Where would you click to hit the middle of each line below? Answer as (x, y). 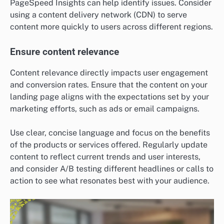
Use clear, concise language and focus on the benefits (110, 132)
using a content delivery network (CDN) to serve (98, 14)
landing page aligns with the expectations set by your (109, 96)
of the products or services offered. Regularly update (109, 144)
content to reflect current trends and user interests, (105, 156)
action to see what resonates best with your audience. (110, 180)
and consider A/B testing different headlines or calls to (112, 168)
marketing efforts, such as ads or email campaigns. (105, 108)
